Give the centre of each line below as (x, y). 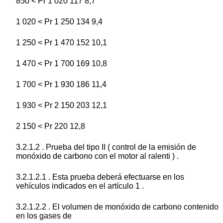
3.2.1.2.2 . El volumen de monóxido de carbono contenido (117, 207)
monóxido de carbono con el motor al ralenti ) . (97, 156)
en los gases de (44, 216)
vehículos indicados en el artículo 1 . (80, 186)
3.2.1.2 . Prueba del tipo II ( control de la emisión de (106, 147)
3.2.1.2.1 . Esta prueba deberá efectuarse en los (100, 177)
